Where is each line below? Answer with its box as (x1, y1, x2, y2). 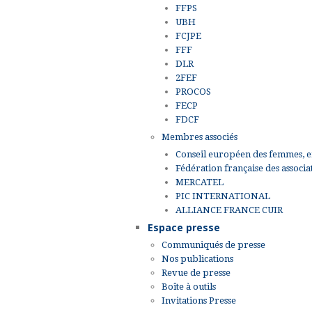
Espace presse (148, 220, 220, 234)
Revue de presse (162, 267, 231, 278)
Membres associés (162, 131, 237, 142)
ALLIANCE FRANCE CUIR (175, 204, 283, 215)
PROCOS (175, 86, 211, 97)
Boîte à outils (162, 281, 216, 292)
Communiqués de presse (162, 239, 265, 250)
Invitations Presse (162, 295, 236, 306)
